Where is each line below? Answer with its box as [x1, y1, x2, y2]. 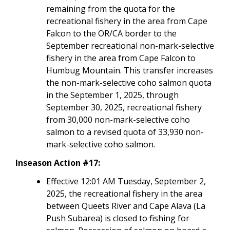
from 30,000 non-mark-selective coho [46, 113, 190, 125]
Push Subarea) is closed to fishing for [46, 212, 189, 224]
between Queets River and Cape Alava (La [46, 200, 205, 212]
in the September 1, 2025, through [46, 89, 179, 101]
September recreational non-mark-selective [46, 40, 214, 51]
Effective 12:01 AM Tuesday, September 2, [46, 175, 206, 187]
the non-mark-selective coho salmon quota [46, 76, 212, 88]
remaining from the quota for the [46, 3, 175, 14]
